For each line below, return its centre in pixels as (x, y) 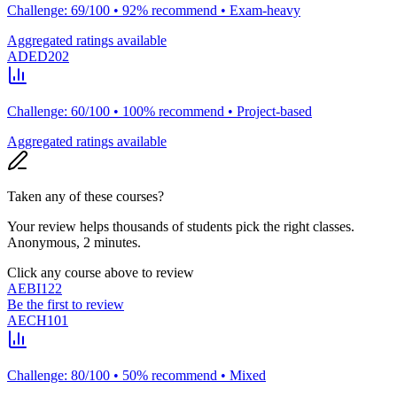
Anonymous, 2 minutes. (74, 242)
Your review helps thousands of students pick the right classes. (181, 226)
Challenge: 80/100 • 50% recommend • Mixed (136, 375)
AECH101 (38, 320)
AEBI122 (35, 288)
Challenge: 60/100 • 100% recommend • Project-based (160, 111)
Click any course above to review (101, 272)
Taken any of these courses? (86, 196)
